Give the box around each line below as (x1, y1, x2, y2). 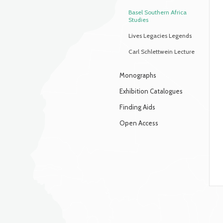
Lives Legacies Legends (128, 32, 192, 39)
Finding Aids (119, 103, 155, 111)
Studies (128, 16, 148, 23)
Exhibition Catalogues (119, 87, 183, 95)
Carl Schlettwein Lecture (128, 48, 195, 55)
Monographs (119, 71, 156, 79)
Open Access (119, 119, 158, 127)
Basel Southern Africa (128, 8, 187, 16)
